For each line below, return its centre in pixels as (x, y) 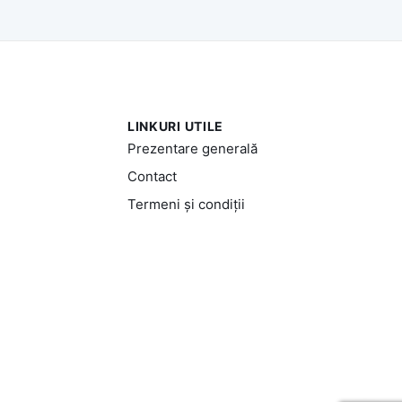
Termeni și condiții (186, 204)
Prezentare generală (192, 148)
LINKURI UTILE (175, 126)
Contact (152, 176)
